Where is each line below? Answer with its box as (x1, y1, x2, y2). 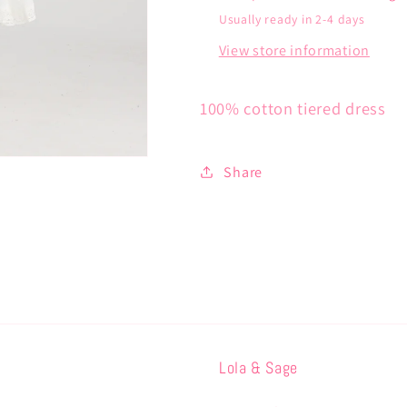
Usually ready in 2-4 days (218, 11, 365, 28)
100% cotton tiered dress (200, 97, 386, 120)
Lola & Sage (219, 356, 298, 378)
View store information (218, 41, 370, 61)
